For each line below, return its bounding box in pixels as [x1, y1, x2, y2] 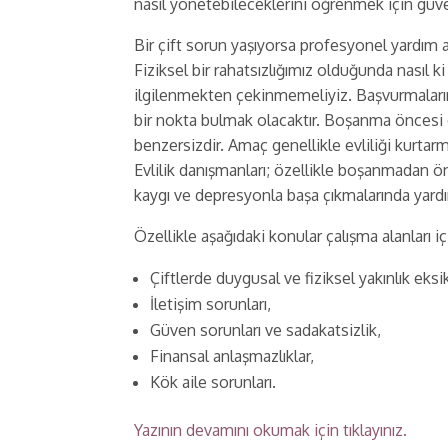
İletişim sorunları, [150, 294, 272, 314]
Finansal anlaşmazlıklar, [150, 346, 315, 366]
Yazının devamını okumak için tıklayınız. [134, 420, 408, 440]
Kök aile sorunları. [150, 372, 277, 392]
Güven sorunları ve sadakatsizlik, [150, 320, 382, 340]
